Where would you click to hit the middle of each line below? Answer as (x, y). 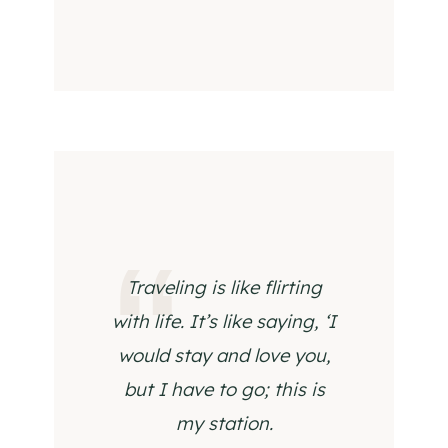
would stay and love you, (224, 355)
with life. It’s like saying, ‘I (224, 321)
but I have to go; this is (224, 389)
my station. (224, 423)
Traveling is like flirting (224, 287)
